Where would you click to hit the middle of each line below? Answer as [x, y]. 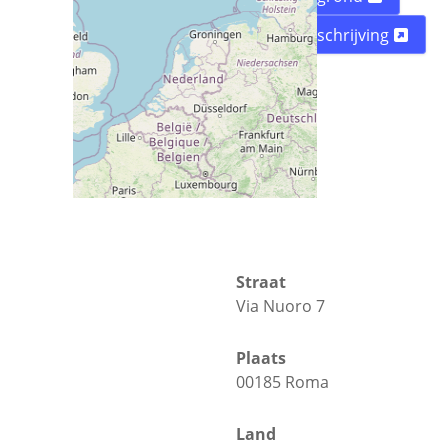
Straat [261, 282]
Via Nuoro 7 [280, 306]
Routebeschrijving [323, 34]
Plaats [261, 358]
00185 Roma [282, 382]
